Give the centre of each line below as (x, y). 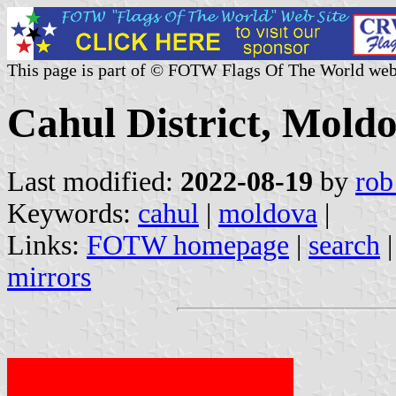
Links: (47, 245)
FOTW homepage (188, 245)
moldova (268, 213)
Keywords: (72, 213)
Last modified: (94, 181)
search (344, 245)
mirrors (49, 277)
